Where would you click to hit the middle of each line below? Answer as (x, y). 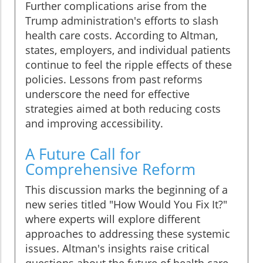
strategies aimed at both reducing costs (123, 109)
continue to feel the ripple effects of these (129, 65)
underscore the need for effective (107, 94)
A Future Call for (83, 154)
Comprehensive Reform (110, 169)
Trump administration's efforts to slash (122, 21)
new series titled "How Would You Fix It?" (126, 205)
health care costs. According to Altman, (122, 36)
